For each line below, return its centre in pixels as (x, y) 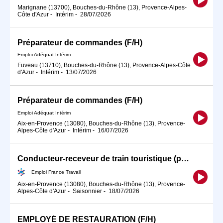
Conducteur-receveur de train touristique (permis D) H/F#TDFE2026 (185, 159)
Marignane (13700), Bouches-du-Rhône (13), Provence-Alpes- (102, 7)
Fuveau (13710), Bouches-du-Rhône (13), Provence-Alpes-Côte (104, 65)
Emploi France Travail (56, 172)
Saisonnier (87, 191)
